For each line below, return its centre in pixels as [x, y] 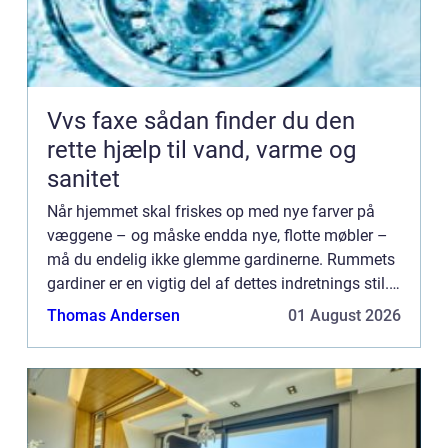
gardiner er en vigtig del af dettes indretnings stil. [218, 284]
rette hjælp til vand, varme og [201, 150]
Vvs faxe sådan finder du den [95, 121]
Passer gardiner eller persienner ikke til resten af [214, 308]
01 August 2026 [344, 316]
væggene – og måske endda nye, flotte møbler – [217, 236]
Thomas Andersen [113, 316]
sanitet [83, 179]
